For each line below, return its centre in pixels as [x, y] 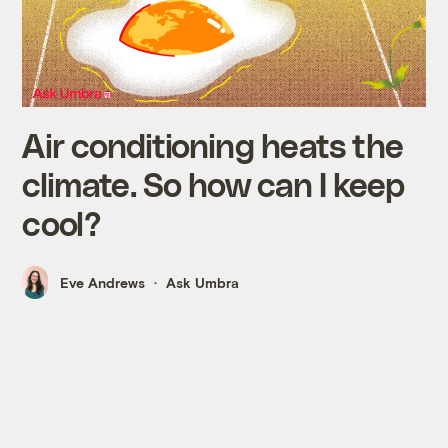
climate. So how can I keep [213, 184]
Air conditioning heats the [213, 145]
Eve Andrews [103, 282]
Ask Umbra [203, 282]
